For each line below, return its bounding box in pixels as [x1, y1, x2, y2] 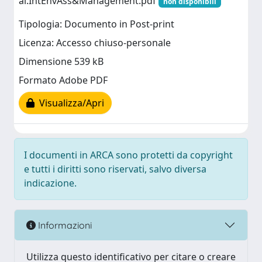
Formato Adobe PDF [19, 74, 108, 87]
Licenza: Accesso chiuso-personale [19, 36, 171, 50]
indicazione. [24, 177, 77, 189]
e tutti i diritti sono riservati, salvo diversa [24, 163, 206, 175]
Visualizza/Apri [35, 96, 104, 110]
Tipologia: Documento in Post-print [19, 18, 174, 31]
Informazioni [36, 219, 92, 231]
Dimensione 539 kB [19, 55, 104, 68]
